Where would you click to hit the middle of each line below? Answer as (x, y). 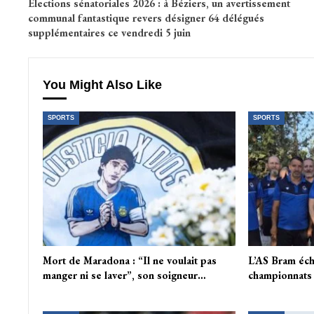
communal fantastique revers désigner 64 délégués (146, 18)
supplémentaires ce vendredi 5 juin (109, 33)
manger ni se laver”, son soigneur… (124, 275)
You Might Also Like (102, 85)
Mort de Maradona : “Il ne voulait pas (129, 261)
